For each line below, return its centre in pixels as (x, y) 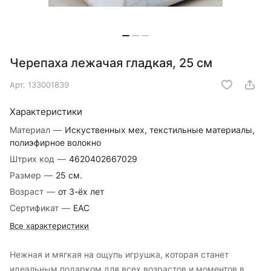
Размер (27, 175)
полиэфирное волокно (55, 143)
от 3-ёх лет (81, 192)
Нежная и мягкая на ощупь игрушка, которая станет (119, 255)
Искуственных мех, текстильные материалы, (160, 130)
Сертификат (35, 208)
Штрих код (33, 159)
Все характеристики (49, 226)
